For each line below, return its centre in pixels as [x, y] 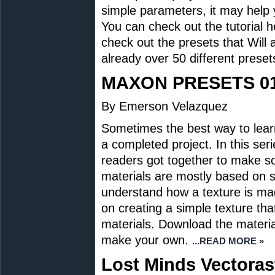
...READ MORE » [228, 241]
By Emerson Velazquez [165, 106]
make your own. [145, 240]
